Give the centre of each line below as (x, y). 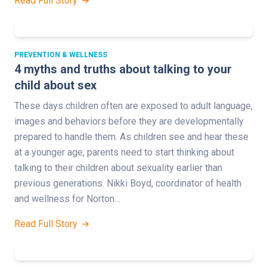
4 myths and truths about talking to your (123, 69)
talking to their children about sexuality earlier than (118, 167)
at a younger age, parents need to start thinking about (124, 152)
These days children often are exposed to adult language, (133, 105)
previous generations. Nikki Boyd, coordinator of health (128, 183)
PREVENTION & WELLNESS (61, 55)
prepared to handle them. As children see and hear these (131, 136)
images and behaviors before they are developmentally (129, 121)
